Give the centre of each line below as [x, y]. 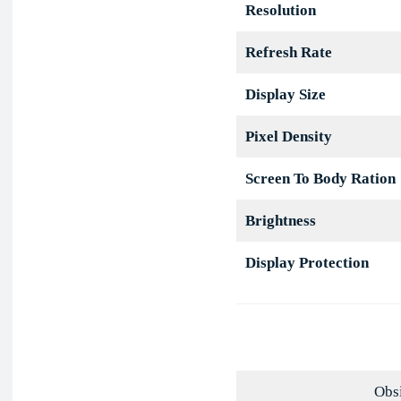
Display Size [285, 95]
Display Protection [307, 263]
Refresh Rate [288, 53]
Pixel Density [288, 137]
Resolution [280, 11]
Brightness [280, 221]
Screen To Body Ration [320, 179]
